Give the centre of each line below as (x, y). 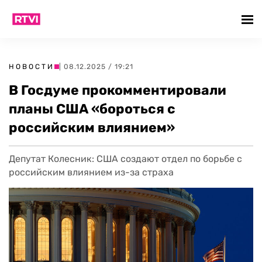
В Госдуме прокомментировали (118, 90)
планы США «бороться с (92, 109)
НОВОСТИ (32, 67)
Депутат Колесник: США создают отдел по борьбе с (125, 159)
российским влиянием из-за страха (91, 172)
